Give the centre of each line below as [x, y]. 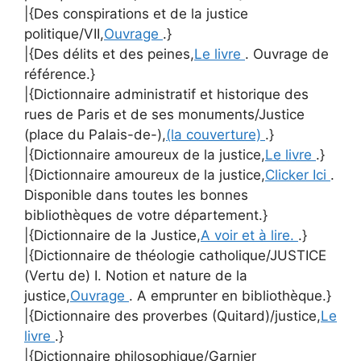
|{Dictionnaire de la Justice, [112, 235]
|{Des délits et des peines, [109, 54]
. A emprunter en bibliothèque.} [230, 295]
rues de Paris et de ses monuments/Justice [164, 114]
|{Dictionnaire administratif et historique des [166, 94]
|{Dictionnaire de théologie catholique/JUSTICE [175, 255]
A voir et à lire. [249, 235]
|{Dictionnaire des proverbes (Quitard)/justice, [172, 315]
